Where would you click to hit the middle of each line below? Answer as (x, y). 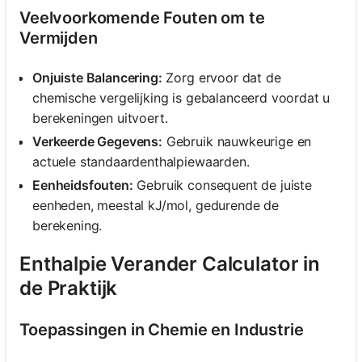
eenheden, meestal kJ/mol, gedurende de (156, 206)
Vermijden (59, 38)
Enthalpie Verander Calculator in (170, 264)
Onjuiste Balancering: (97, 78)
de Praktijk (69, 288)
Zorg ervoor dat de (221, 78)
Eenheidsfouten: (83, 185)
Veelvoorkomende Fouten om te (142, 18)
